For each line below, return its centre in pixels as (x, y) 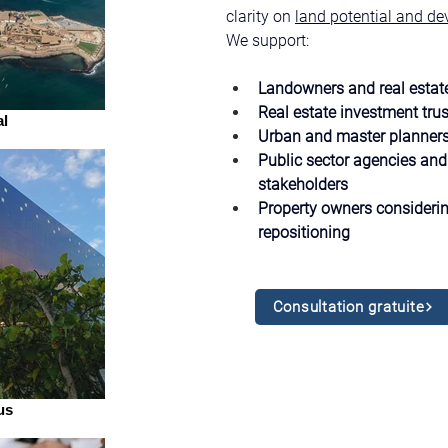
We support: (267, 40)
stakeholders (303, 184)
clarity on (260, 16)
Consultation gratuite (348, 307)
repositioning (304, 232)
